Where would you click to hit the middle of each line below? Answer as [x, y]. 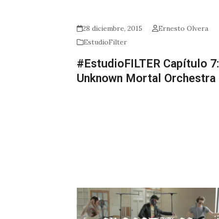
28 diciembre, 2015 [113, 29]
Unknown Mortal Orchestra [146, 78]
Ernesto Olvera [183, 29]
